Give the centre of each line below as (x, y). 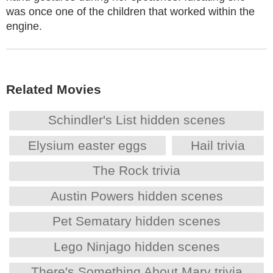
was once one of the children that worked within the (130, 12)
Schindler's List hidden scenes (136, 119)
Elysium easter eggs (87, 145)
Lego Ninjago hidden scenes (136, 246)
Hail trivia (218, 145)
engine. (24, 26)
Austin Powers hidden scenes (136, 196)
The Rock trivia (136, 171)
